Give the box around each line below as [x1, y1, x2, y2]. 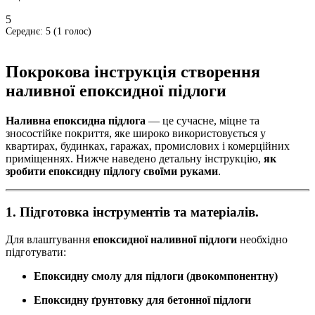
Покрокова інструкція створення [6, 63, 260, 82]
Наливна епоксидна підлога [6, 115, 146, 127]
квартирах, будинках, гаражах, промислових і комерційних [6, 140, 290, 153]
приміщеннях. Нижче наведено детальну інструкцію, [6, 153, 264, 165]
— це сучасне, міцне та [146, 115, 259, 127]
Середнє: [6, 26, 46, 37]
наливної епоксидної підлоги [6, 82, 226, 101]
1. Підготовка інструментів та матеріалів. [6, 204, 259, 219]
